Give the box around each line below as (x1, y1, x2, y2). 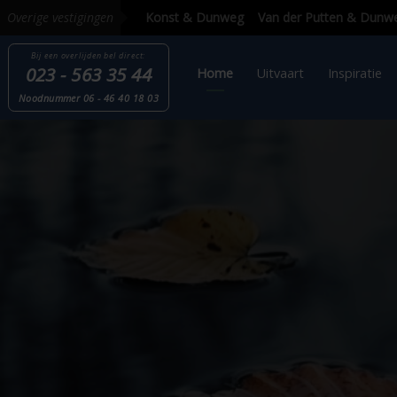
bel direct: (113, 55, 162, 68)
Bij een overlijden (35, 55, 113, 68)
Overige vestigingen (7, 9, 113, 26)
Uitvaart (285, 72, 339, 91)
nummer (48, 101, 90, 116)
